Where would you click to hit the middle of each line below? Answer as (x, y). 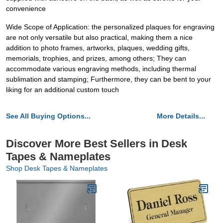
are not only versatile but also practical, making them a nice (99, 37)
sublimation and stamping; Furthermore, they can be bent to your (109, 79)
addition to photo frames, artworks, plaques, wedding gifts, (98, 48)
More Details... (181, 116)
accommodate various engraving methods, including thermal (101, 69)
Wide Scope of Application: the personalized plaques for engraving (110, 27)
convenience (26, 8)
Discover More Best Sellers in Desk (97, 144)
